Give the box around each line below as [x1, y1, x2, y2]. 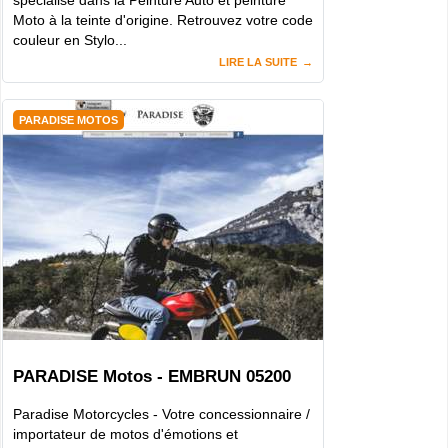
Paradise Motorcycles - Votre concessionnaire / [13, 405, 310, 422]
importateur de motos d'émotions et [13, 425, 238, 442]
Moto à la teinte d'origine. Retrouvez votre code [13, 12, 313, 28]
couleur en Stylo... [13, 32, 127, 48]
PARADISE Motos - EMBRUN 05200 [13, 366, 291, 386]
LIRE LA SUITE [219, 56, 297, 68]
